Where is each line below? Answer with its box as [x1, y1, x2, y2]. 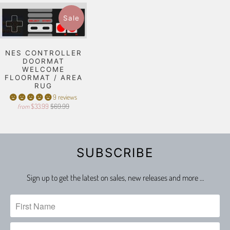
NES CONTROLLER [5, 49, 82, 57]
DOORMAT [22, 57, 65, 66]
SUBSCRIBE [76, 145, 154, 161]
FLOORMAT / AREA [4, 73, 83, 82]
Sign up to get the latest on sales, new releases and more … [26, 172, 204, 183]
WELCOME [22, 65, 65, 74]
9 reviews [53, 92, 78, 102]
